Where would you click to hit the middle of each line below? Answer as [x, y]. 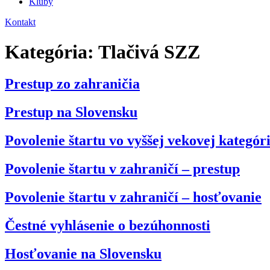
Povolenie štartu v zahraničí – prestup [122, 168]
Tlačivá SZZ [149, 52]
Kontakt [20, 22]
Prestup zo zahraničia [72, 84]
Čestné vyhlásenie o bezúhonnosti [108, 225]
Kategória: [52, 52]
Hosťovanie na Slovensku [83, 253]
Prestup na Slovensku [71, 112]
